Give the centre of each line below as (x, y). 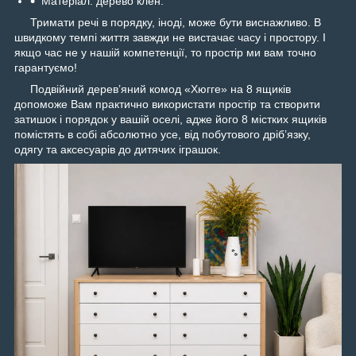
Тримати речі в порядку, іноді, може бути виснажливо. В (168, 23)
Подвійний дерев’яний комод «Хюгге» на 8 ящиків (153, 89)
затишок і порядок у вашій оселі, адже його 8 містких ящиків (170, 120)
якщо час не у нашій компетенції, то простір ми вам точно (165, 53)
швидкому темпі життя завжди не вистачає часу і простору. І (170, 38)
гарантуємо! (47, 68)
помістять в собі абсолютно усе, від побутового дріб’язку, (163, 135)
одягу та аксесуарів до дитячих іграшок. (119, 150)
